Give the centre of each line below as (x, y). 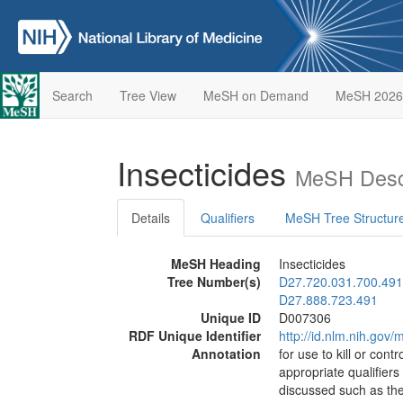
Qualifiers (228, 218)
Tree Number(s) (214, 282)
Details (151, 218)
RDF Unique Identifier (195, 336)
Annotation (226, 354)
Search (72, 95)
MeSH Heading (216, 264)
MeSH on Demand (255, 95)
